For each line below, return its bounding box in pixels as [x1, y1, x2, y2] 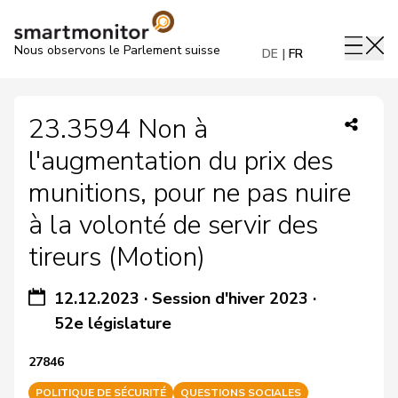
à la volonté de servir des [28, 207, 318, 243]
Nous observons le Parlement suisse [14, 42, 220, 59]
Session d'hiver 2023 [152, 288, 309, 309]
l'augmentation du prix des [28, 143, 333, 179]
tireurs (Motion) [28, 239, 205, 275]
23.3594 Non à [28, 111, 208, 147]
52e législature [54, 313, 172, 334]
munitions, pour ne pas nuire [28, 175, 351, 211]
